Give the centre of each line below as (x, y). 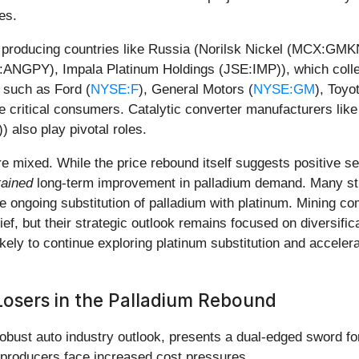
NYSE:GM (284, 90)
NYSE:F (115, 90)
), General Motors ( (196, 90)
